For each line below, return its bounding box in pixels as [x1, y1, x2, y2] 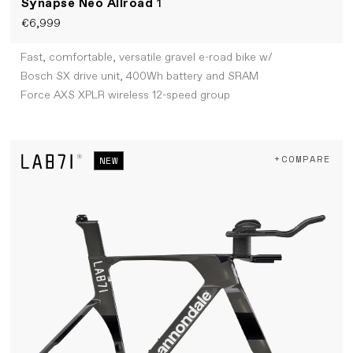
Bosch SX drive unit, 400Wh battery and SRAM [20, 69, 258, 84]
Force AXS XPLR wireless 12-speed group [20, 88, 230, 103]
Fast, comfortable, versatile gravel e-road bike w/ [20, 50, 273, 65]
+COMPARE [274, 152, 331, 166]
